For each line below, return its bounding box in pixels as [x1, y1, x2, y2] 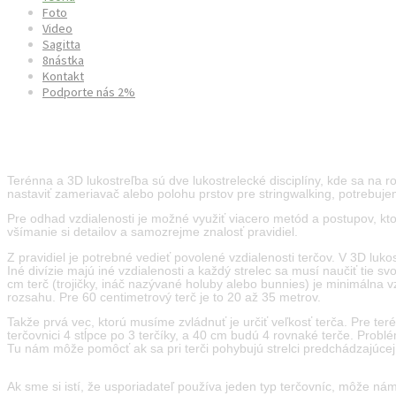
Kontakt [42, 68, 84, 85]
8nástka [42, 52, 84, 69]
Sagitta [42, 36, 80, 53]
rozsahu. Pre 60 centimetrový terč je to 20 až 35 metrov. [7, 290, 321, 304]
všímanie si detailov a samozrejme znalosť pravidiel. [7, 225, 298, 240]
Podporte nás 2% [42, 84, 135, 101]
